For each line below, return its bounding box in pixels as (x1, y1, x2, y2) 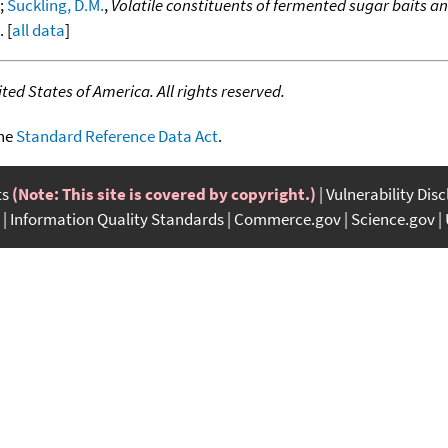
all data (12, 18, 65, 41)
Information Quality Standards (10, 207, 224, 230)
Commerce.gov (234, 207, 341, 230)
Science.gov (351, 207, 435, 230)
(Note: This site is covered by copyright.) (12, 182, 316, 205)
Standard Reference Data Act (16, 124, 218, 147)
